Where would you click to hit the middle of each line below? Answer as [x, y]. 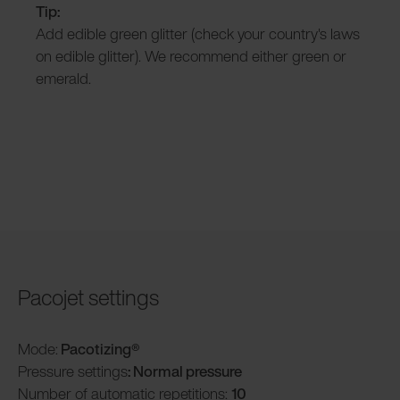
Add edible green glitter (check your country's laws [198, 33]
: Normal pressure [186, 371]
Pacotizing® [99, 348]
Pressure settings [73, 371]
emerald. [63, 78]
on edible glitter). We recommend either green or [191, 55]
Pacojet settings [88, 297]
